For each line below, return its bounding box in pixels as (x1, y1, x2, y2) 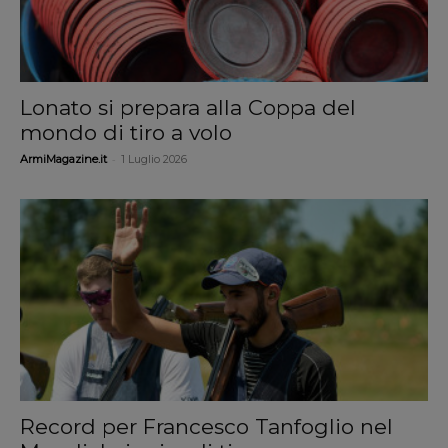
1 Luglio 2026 (121, 152, 187, 167)
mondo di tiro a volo (20, 120, 232, 146)
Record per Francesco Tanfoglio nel (20, 413, 393, 439)
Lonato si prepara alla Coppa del (20, 95, 356, 121)
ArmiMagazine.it (20, 152, 107, 167)
